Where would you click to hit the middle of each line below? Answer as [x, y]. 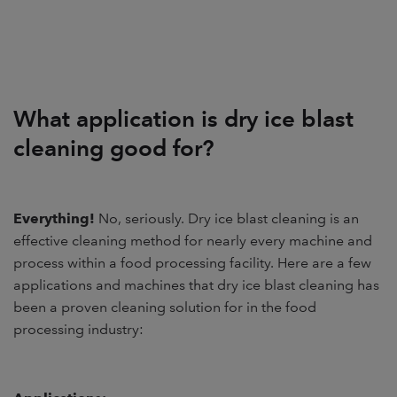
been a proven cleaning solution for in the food [165, 307]
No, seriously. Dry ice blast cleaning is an [229, 218]
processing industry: [78, 329]
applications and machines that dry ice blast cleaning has [196, 284]
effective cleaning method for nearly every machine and [193, 240]
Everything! [54, 218]
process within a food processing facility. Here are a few [192, 262]
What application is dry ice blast [183, 118]
